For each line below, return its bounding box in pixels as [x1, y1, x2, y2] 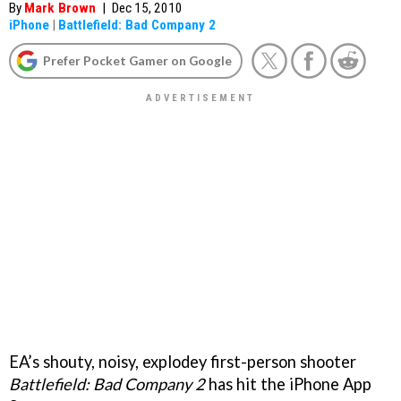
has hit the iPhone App [205, 373, 371, 394]
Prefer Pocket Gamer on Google [43, 53, 232, 68]
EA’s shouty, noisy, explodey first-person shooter [9, 351, 356, 371]
